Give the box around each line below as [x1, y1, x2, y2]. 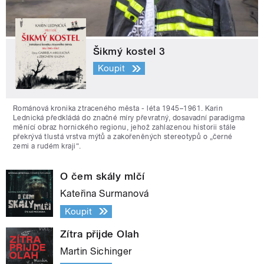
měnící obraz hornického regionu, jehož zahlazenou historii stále [13, 123, 236, 131]
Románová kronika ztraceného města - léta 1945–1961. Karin [13, 104, 223, 113]
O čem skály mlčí [60, 170, 145, 182]
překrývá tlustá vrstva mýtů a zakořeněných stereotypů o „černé [13, 132, 233, 141]
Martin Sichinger [60, 245, 132, 257]
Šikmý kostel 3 [93, 45, 166, 57]
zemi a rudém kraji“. [13, 141, 81, 150]
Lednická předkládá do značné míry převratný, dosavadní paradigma [13, 113, 245, 122]
